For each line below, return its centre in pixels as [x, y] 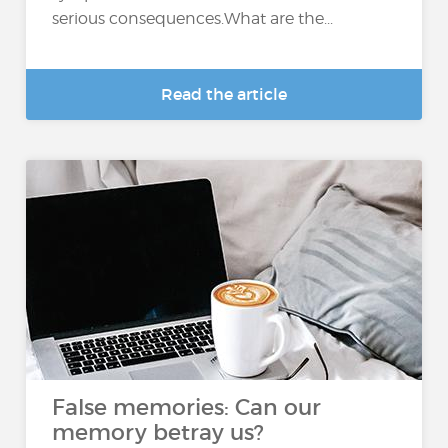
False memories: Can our [187, 407]
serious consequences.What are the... [193, 19]
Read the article [224, 94]
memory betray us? [158, 432]
